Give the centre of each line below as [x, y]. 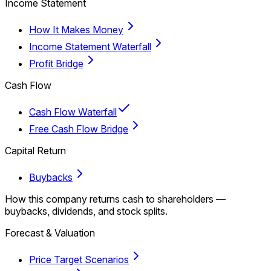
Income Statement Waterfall [90, 47]
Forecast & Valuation [50, 233]
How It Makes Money [76, 30]
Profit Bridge [56, 64]
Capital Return [35, 151]
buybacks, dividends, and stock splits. [86, 211]
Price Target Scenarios [79, 260]
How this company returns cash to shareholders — [115, 199]
